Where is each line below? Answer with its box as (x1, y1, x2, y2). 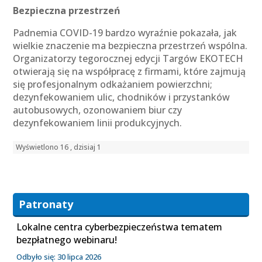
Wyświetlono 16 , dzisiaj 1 (16, 142, 102, 152)
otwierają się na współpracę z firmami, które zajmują (13, 65, 246, 78)
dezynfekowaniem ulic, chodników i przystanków (13, 91, 230, 104)
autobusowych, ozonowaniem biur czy (13, 104, 182, 116)
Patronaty (19, 197, 74, 211)
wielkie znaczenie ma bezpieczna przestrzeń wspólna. (13, 39, 248, 52)
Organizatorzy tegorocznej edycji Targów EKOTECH (13, 52, 244, 65)
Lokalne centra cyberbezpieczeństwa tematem (16, 220, 223, 233)
